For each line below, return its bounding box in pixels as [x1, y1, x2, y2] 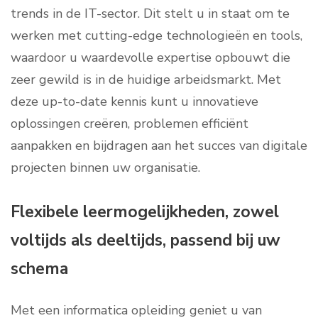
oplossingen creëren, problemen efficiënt [11, 115, 248, 133]
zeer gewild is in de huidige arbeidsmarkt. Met [11, 71, 281, 89]
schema [11, 258, 68, 280]
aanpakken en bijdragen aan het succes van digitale [11, 137, 307, 155]
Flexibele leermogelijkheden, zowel [11, 201, 279, 224]
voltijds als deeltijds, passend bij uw [11, 229, 280, 252]
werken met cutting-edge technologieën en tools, [11, 27, 302, 45]
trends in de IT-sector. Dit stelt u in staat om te [11, 5, 290, 23]
